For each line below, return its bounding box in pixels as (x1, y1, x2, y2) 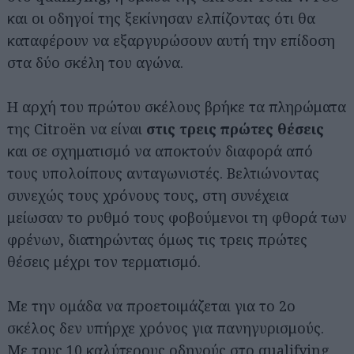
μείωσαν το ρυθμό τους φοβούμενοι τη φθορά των (7, 207, 347, 227)
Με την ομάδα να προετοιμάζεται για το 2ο (7, 296, 296, 315)
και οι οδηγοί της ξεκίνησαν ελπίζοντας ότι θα (7, 8, 315, 28)
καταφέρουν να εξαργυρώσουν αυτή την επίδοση (7, 30, 335, 50)
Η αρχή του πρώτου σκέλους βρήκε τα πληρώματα (7, 96, 346, 116)
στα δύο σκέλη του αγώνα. (7, 52, 183, 72)
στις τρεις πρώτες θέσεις (146, 119, 324, 138)
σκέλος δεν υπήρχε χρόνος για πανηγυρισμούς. (7, 318, 324, 337)
